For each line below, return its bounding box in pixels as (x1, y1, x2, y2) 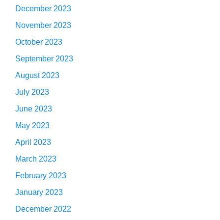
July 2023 (15, 88, 49, 97)
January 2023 (15, 188, 63, 197)
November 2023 (15, 21, 71, 30)
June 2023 (15, 105, 52, 113)
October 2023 (15, 38, 62, 47)
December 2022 (15, 205, 71, 214)
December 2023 (15, 4, 71, 13)
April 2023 (15, 138, 51, 147)
